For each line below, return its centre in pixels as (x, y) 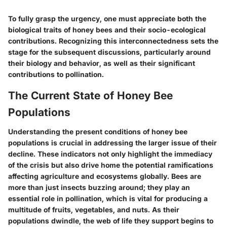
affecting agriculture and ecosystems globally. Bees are (105, 176)
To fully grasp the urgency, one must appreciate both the (107, 18)
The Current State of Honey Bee (90, 96)
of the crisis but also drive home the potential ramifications (111, 165)
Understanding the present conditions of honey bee (98, 131)
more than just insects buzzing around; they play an (99, 187)
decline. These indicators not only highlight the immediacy (110, 154)
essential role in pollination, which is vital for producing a (108, 198)
